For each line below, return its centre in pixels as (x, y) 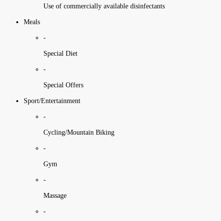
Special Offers (63, 85)
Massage (55, 195)
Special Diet (60, 53)
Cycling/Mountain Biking (79, 132)
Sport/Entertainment (52, 101)
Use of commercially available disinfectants (104, 6)
